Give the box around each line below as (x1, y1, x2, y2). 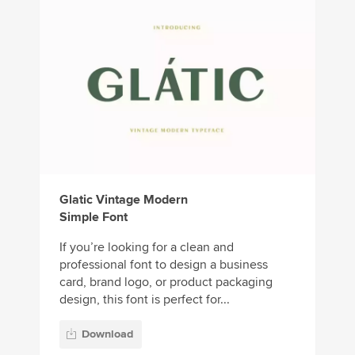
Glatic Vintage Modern (59, 192, 188, 208)
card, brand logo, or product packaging (59, 274, 273, 291)
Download (82, 326, 133, 341)
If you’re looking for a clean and (59, 239, 234, 256)
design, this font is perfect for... (59, 292, 230, 308)
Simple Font (59, 209, 128, 226)
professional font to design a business (59, 257, 268, 273)
